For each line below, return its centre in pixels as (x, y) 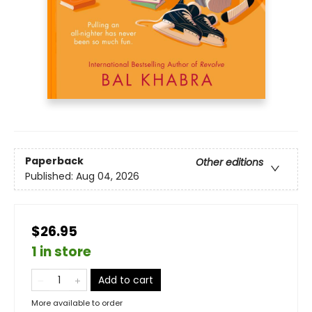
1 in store (61, 251)
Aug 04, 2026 (108, 177)
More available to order (77, 303)
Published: (50, 177)
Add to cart (126, 280)
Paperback (54, 161)
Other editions (229, 163)
